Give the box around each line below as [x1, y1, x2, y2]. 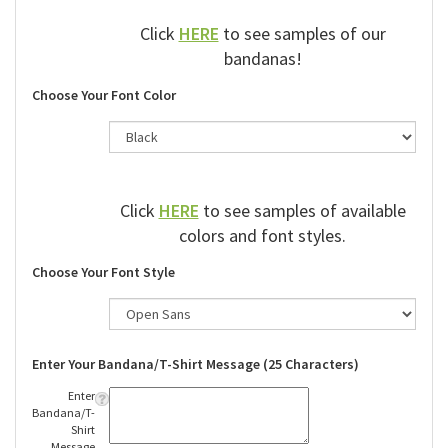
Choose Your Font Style [32, 264, 175, 283]
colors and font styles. [179, 225, 346, 249]
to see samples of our [218, 23, 386, 47]
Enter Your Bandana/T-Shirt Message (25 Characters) [32, 356, 359, 375]
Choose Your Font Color [32, 87, 176, 106]
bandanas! [223, 48, 302, 72]
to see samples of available [198, 200, 406, 224]
